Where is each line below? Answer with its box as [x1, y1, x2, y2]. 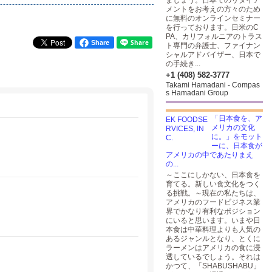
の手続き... [166, 59, 200, 68]
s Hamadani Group [166, 89, 228, 97]
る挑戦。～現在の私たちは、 [166, 189, 260, 197]
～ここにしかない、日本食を [166, 171, 260, 179]
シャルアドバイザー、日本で [166, 50, 260, 59]
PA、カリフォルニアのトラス [166, 32, 262, 41]
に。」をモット [211, 132, 262, 141]
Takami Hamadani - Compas [166, 81, 260, 89]
